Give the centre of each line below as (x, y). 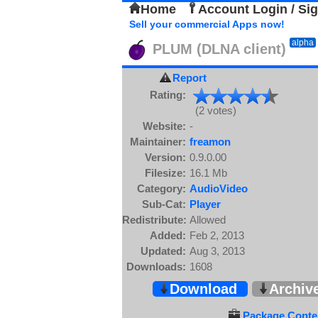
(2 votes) (213, 110)
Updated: (163, 251)
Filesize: (165, 173)
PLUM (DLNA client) (217, 49)
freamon (210, 142)
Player (205, 204)
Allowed (208, 220)
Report (189, 78)
